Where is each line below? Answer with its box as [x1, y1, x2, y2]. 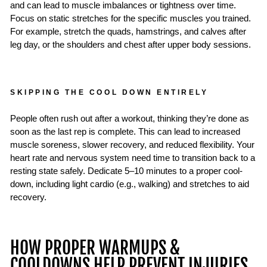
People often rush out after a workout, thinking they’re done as [10, 114, 249, 124]
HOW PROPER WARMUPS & [10, 237, 180, 259]
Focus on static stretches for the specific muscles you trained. [10, 14, 251, 24]
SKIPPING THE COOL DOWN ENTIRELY [10, 88, 209, 97]
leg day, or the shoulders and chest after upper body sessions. [10, 40, 251, 50]
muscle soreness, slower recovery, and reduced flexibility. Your [10, 140, 254, 150]
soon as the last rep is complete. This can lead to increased [10, 127, 240, 137]
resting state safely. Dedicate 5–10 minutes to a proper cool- [10, 166, 243, 176]
